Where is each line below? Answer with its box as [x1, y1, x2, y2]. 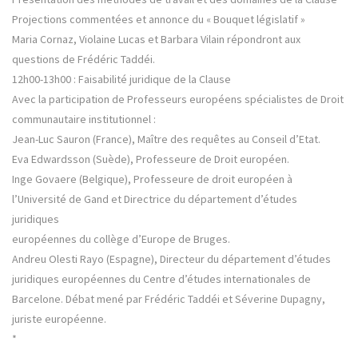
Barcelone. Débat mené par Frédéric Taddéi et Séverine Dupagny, [12, 292, 325, 307]
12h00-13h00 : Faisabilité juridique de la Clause [12, 72, 231, 87]
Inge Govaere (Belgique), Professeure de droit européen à [12, 172, 292, 187]
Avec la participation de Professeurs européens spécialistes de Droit [12, 92, 344, 107]
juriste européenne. [12, 312, 106, 327]
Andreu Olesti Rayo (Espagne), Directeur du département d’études [12, 252, 331, 267]
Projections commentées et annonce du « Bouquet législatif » [12, 12, 305, 27]
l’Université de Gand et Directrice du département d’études [12, 192, 297, 207]
